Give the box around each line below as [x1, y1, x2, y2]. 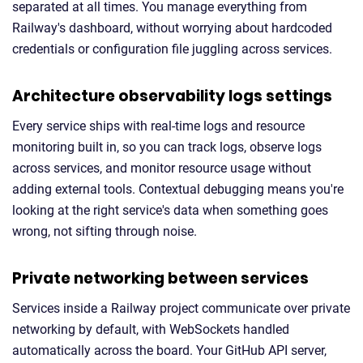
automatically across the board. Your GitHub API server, [12, 343, 327, 358]
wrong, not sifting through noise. [12, 224, 197, 239]
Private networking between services [12, 267, 309, 289]
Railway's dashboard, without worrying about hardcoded [12, 20, 332, 36]
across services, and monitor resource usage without [12, 160, 311, 176]
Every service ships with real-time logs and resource [12, 118, 305, 134]
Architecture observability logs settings [12, 85, 332, 107]
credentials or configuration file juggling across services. [12, 41, 332, 57]
